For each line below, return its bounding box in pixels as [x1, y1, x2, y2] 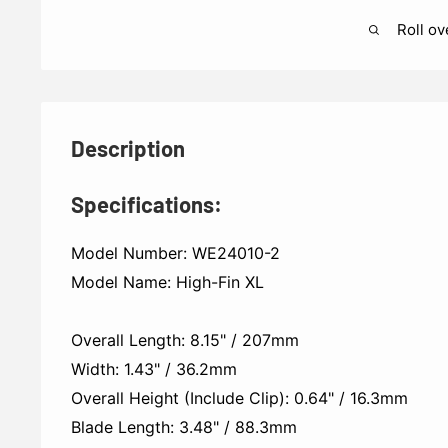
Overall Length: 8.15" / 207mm [71, 330, 299, 351]
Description [71, 135, 185, 162]
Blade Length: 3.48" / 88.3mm [71, 417, 297, 438]
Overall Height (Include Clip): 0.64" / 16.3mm [71, 388, 408, 409]
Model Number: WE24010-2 [71, 243, 280, 264]
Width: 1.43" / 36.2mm [71, 359, 237, 380]
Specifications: [71, 191, 222, 218]
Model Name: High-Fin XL [71, 272, 264, 293]
